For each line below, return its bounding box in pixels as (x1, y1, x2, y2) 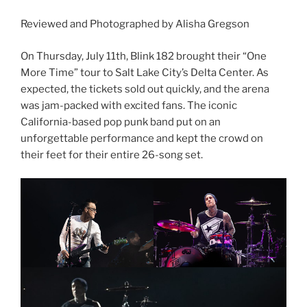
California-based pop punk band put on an (21, 115, 221, 128)
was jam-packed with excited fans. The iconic (21, 99, 237, 112)
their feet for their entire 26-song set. (21, 148, 205, 161)
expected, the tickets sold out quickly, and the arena (21, 82, 269, 95)
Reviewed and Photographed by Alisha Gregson (21, 18, 249, 31)
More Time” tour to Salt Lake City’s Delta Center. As (21, 66, 269, 79)
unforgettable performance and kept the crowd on (21, 132, 263, 145)
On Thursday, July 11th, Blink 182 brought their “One (21, 49, 267, 62)
